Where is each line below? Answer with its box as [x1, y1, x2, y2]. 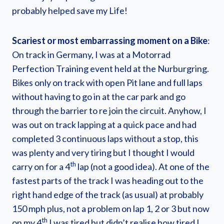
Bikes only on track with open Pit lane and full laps [12, 77, 202, 88]
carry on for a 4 [12, 161, 70, 172]
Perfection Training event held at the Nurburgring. [12, 63, 209, 74]
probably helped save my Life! [12, 5, 127, 16]
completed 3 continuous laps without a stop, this [12, 133, 198, 144]
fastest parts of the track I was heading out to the [12, 175, 203, 186]
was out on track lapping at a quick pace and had [12, 119, 196, 130]
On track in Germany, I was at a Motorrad [12, 49, 170, 60]
